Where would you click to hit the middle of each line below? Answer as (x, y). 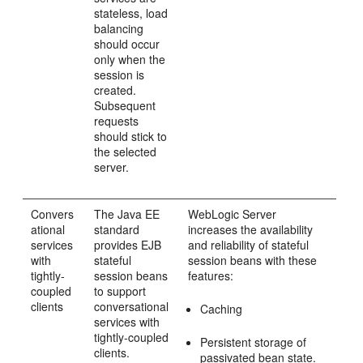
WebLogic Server (233, 214)
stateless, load (131, 13)
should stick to (131, 136)
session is (120, 75)
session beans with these (253, 260)
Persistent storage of (254, 342)
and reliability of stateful (249, 245)
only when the (130, 59)
